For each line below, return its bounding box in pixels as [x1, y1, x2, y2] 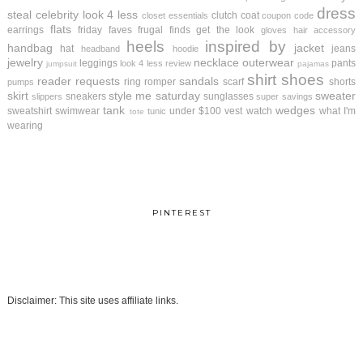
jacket [293, 41, 324, 55]
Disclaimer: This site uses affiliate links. [6, 295, 178, 307]
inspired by [205, 38, 286, 56]
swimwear [55, 105, 100, 117]
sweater [315, 89, 357, 103]
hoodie [173, 44, 199, 54]
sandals [179, 75, 220, 88]
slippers [32, 92, 63, 102]
